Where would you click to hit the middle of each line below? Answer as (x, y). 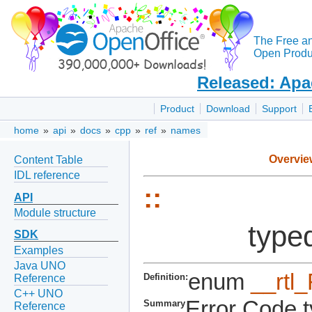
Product (177, 109)
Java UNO (40, 265)
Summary (164, 304)
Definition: (166, 276)
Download (228, 109)
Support (279, 109)
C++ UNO (38, 294)
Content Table (48, 159)
